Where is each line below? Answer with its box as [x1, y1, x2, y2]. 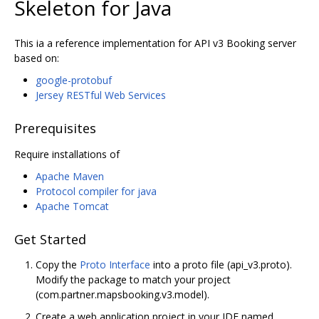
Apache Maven [36, 169, 104, 183]
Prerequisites [14, 120, 96, 137]
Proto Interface [80, 258, 150, 272]
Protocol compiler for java [36, 184, 157, 198]
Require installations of [14, 147, 120, 161]
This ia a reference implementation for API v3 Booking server [14, 36, 296, 50]
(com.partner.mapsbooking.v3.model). [36, 288, 209, 302]
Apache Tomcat [36, 199, 109, 213]
